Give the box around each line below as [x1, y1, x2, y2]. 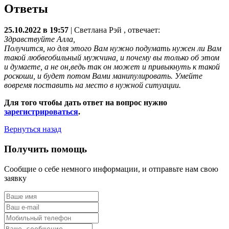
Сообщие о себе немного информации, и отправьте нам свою [4, 164, 218, 173]
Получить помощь [4, 144, 87, 155]
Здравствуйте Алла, [4, 35, 75, 44]
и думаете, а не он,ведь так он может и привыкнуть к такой [4, 62, 220, 72]
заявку [4, 173, 27, 182]
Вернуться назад [4, 125, 61, 134]
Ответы [4, 2, 48, 15]
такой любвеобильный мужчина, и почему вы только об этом [4, 53, 219, 62]
